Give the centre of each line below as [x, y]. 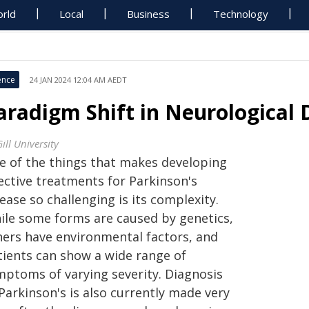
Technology [241, 14]
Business [149, 14]
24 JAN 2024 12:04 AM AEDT [78, 80]
